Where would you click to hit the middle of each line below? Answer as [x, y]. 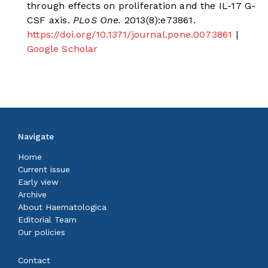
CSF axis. [48, 20]
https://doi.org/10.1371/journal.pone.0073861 [130, 35]
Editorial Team [47, 220]
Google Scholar [63, 49]
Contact [34, 261]
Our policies [42, 232]
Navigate [36, 137]
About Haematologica [62, 207]
